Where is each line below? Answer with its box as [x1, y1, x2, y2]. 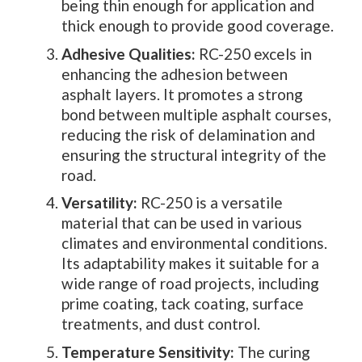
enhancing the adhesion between [61, 64, 288, 83]
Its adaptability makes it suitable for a [61, 254, 319, 273]
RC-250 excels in [196, 44, 312, 63]
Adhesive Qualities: [61, 44, 196, 63]
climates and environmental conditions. [61, 234, 327, 253]
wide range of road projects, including [61, 274, 319, 293]
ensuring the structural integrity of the [61, 145, 326, 164]
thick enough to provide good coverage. [61, 16, 334, 36]
